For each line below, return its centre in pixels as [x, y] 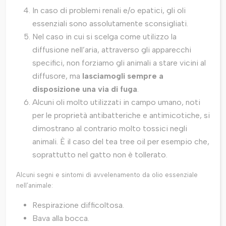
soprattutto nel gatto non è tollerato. [100, 155]
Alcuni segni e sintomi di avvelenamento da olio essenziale [107, 175]
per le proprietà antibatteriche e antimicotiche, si [121, 116]
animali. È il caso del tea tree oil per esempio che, [121, 142]
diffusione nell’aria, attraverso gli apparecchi [112, 50]
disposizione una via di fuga [85, 89]
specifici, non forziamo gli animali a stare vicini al [119, 63]
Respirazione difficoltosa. [78, 205]
